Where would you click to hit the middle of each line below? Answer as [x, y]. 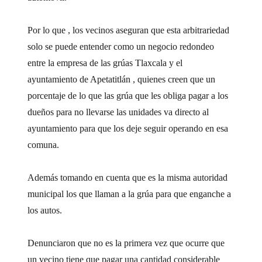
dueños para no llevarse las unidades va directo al [118, 112]
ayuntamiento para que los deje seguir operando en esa [128, 128]
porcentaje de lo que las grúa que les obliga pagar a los [128, 95]
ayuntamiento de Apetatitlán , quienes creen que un [122, 79]
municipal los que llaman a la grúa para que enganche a [130, 194]
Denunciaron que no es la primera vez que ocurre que [126, 243]
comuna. [44, 144]
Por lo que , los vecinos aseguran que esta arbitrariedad [129, 30]
